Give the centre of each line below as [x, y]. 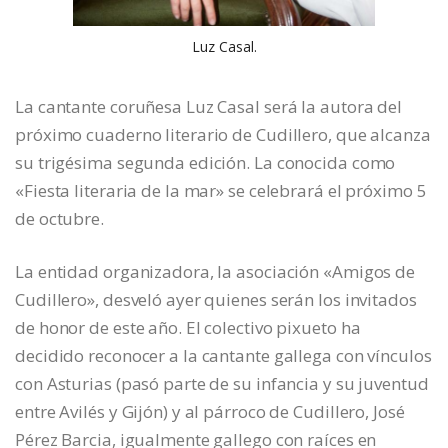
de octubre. [59, 219]
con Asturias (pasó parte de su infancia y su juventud [222, 384]
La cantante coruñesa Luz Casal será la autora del [209, 107]
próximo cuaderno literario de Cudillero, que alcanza [223, 135]
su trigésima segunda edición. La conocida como [205, 163]
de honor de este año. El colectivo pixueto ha [188, 328]
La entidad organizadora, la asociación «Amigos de [215, 272]
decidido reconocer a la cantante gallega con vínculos [223, 356]
